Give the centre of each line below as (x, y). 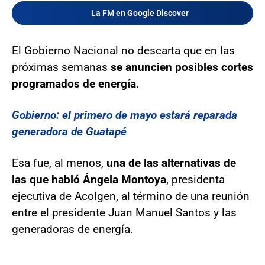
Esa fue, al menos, (59, 163)
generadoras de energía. (72, 229)
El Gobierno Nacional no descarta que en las (123, 50)
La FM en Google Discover (140, 13)
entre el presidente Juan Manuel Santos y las (124, 212)
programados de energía (74, 83)
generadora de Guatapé (69, 131)
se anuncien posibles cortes (182, 67)
